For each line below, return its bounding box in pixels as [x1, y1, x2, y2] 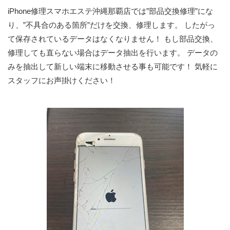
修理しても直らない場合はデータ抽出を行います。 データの [8, 48, 218, 57]
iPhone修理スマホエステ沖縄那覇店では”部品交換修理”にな [8, 6, 213, 15]
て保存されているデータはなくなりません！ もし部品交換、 [8, 34, 218, 43]
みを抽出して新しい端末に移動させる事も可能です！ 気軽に [8, 62, 218, 71]
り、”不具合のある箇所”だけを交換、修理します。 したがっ [8, 20, 215, 29]
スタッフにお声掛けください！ [8, 75, 116, 85]
